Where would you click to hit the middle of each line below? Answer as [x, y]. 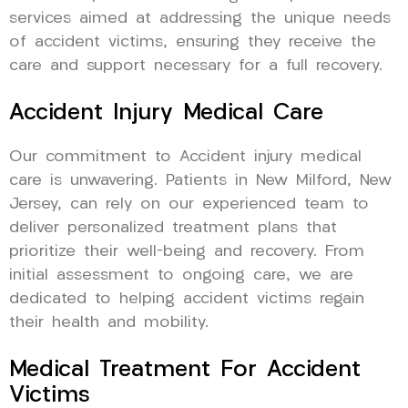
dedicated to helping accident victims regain [187, 299]
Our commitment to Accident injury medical [185, 157]
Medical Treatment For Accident [185, 370]
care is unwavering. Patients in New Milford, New [200, 180]
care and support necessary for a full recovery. [196, 66]
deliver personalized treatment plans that [173, 228]
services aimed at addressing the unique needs [200, 18]
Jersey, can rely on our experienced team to [189, 204]
